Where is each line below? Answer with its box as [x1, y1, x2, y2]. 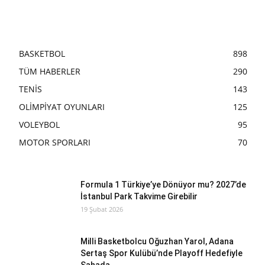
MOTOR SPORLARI [19, 137, 91, 148]
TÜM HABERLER [19, 66, 80, 77]
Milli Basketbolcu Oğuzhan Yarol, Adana [80, 237, 234, 247]
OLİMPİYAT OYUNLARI [19, 101, 105, 113]
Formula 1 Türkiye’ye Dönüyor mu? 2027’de [80, 180, 246, 190]
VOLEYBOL [19, 119, 60, 131]
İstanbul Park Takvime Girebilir [80, 192, 198, 202]
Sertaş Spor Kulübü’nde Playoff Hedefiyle [80, 248, 243, 258]
